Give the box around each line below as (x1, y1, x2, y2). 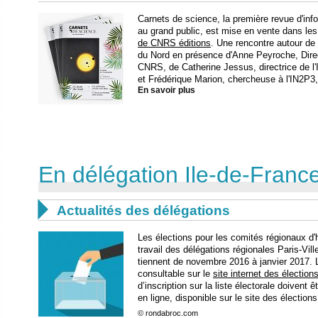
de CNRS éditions (138, 37, 211, 48)
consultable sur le (138, 268, 213, 279)
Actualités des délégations (57, 202, 230, 218)
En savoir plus (138, 85, 195, 94)
